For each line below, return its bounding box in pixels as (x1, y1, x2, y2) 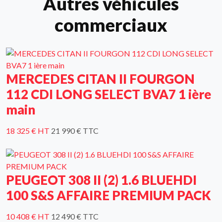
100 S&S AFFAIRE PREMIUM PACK (6, 187, 211, 204)
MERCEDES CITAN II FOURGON (6, 71, 195, 87)
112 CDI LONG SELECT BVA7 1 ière (6, 86, 211, 103)
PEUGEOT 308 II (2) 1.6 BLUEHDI (6, 172, 197, 188)
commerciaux (55, 14, 167, 36)
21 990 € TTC (51, 126, 99, 136)
